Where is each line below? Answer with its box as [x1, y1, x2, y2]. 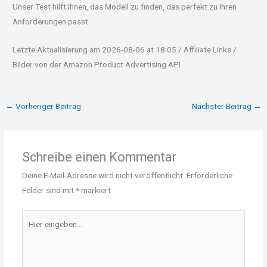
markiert [79, 185, 111, 195]
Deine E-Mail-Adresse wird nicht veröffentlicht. [21, 170, 185, 181]
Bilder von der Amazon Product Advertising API [13, 60, 181, 70]
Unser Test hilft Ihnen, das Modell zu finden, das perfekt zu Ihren [13, 2, 237, 12]
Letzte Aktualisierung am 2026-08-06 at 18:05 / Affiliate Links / [13, 45, 237, 55]
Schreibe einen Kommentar [21, 150, 176, 165]
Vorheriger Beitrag [14, 101, 82, 111]
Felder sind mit [21, 185, 76, 195]
